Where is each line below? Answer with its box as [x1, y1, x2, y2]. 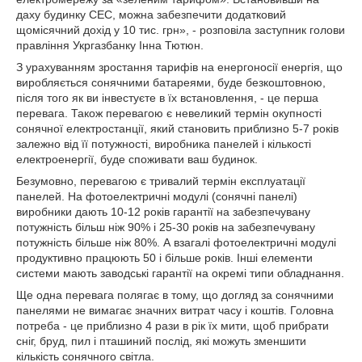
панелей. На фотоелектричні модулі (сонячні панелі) [16, 190, 297, 203]
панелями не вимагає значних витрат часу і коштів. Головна [16, 304, 334, 317]
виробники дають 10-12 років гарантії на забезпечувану [16, 205, 310, 218]
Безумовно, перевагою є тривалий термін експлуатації [16, 175, 305, 187]
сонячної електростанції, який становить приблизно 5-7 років [16, 122, 339, 135]
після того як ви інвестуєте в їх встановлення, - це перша [16, 91, 318, 104]
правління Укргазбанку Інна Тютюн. [16, 39, 204, 52]
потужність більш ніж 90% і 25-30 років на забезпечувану [16, 221, 315, 234]
